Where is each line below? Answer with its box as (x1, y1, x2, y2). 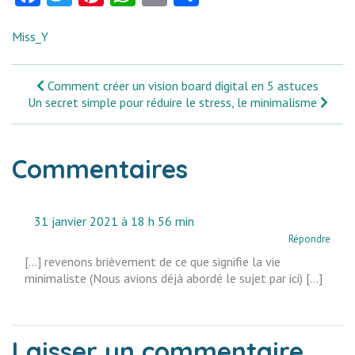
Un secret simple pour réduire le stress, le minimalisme (27, 94, 317, 110)
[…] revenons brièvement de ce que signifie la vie (25, 254, 281, 269)
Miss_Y (12, 29, 48, 44)
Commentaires (12, 153, 188, 185)
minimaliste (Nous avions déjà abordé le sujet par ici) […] (25, 270, 323, 286)
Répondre (288, 232, 330, 246)
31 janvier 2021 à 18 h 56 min (34, 213, 194, 229)
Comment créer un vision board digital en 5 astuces (48, 78, 319, 94)
